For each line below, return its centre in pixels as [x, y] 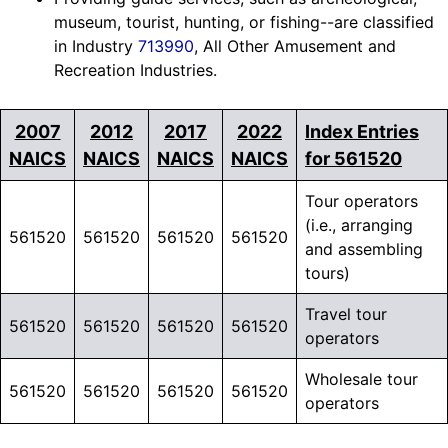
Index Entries [362, 132]
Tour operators [361, 201]
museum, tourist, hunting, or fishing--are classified [244, 22]
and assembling [364, 249]
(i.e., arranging [359, 225]
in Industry [96, 46]
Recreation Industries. [135, 70]
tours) [327, 273]
